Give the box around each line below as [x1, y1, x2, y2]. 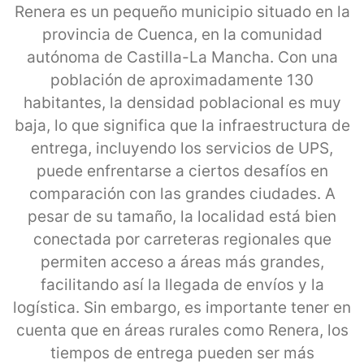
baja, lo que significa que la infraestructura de [14, 115, 350, 135]
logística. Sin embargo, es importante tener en [13, 297, 351, 317]
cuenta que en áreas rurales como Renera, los [15, 320, 349, 340]
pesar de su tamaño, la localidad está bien [28, 206, 336, 226]
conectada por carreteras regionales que [32, 229, 331, 249]
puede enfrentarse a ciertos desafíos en [36, 161, 328, 180]
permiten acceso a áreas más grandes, [40, 252, 324, 271]
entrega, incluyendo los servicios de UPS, [31, 138, 333, 158]
